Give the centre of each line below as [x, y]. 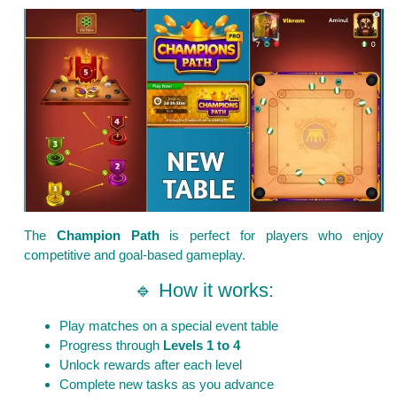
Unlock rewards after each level [151, 364]
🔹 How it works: [204, 290]
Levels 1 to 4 [202, 345]
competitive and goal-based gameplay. [135, 254]
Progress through [111, 345]
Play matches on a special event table [169, 325]
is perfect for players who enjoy [271, 235]
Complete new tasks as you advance [167, 384]
